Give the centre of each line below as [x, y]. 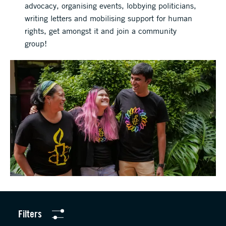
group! [36, 43]
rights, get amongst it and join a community [101, 31]
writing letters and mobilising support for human [109, 18]
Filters [30, 214]
